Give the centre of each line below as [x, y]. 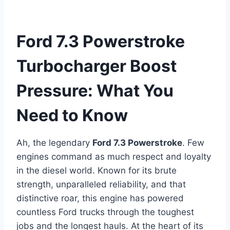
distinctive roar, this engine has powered [100, 198]
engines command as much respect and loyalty [114, 157]
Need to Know [72, 116]
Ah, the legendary [54, 143]
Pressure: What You [95, 91]
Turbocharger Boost [97, 66]
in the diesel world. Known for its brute [97, 171]
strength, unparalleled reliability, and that [101, 185]
